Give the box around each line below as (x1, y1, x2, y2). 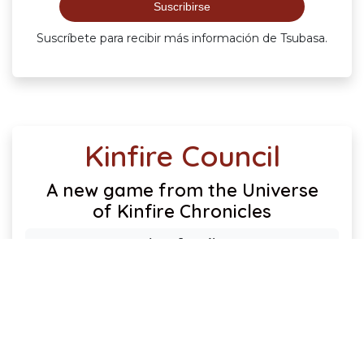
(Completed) (146, 236, 218, 250)
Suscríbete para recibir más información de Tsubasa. (37, 31, 327, 46)
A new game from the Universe (45, 179, 318, 201)
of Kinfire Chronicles (93, 200, 271, 223)
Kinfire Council (84, 137, 280, 175)
